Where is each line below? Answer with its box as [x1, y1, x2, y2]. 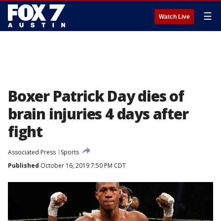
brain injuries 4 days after [8, 104, 188, 124]
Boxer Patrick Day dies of [8, 86, 184, 106]
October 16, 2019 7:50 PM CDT [39, 161, 126, 170]
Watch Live [159, 13, 190, 20]
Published [8, 161, 39, 170]
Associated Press [8, 148, 56, 156]
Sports [61, 148, 79, 156]
